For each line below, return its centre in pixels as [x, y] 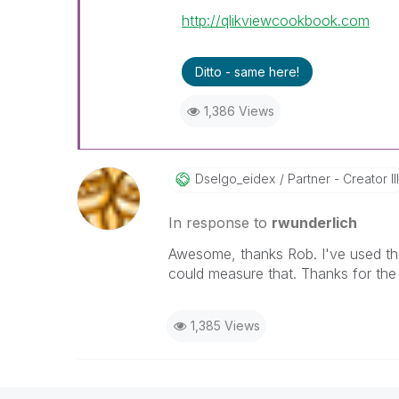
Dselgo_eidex [235, 179]
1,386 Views [239, 111]
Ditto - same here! [247, 72]
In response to [220, 223]
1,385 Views [225, 326]
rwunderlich [314, 223]
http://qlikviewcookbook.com [275, 20]
